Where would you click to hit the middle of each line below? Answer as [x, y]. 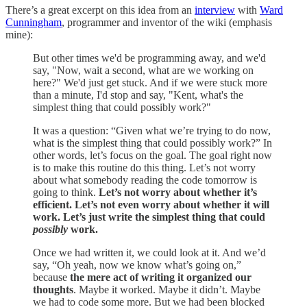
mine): [19, 34]
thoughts [53, 289]
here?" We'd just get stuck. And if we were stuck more [150, 82]
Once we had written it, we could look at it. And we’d [149, 252]
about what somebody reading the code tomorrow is [145, 180]
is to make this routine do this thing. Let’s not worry [144, 167]
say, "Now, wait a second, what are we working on [143, 70]
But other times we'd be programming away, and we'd [149, 58]
